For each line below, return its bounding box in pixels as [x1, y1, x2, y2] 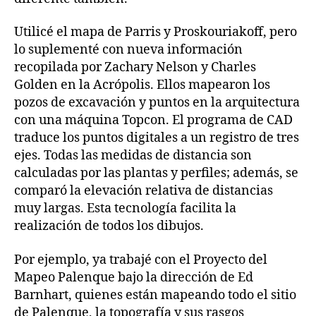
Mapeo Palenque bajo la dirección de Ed [14, 269, 253, 286]
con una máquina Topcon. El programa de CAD [14, 112, 293, 128]
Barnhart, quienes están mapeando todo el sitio [14, 286, 296, 303]
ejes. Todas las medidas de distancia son [14, 147, 252, 164]
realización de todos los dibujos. [14, 218, 204, 234]
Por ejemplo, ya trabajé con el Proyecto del [14, 251, 267, 268]
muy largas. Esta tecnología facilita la [14, 200, 236, 217]
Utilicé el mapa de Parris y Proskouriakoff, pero [14, 24, 297, 40]
